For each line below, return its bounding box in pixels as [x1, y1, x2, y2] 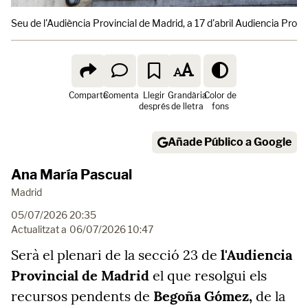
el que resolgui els [149, 267, 267, 284]
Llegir [143, 90, 165, 100]
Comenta [103, 90, 139, 100]
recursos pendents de [11, 287, 153, 305]
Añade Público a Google [168, 135, 291, 148]
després [138, 101, 170, 111]
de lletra [170, 101, 203, 111]
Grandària [167, 90, 207, 100]
